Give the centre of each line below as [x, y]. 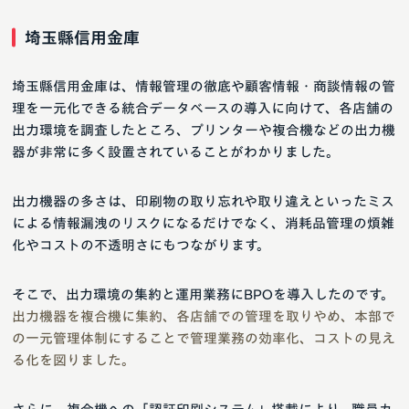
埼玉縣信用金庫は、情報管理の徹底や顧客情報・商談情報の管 [204, 86]
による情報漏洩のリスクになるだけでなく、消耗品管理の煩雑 [203, 223]
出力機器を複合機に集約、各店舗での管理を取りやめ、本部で [204, 316]
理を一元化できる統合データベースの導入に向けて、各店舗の [203, 108]
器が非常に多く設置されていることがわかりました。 [176, 152]
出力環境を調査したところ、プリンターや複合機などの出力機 [204, 130]
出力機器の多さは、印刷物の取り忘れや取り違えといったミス [203, 201]
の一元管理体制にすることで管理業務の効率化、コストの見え [204, 338]
